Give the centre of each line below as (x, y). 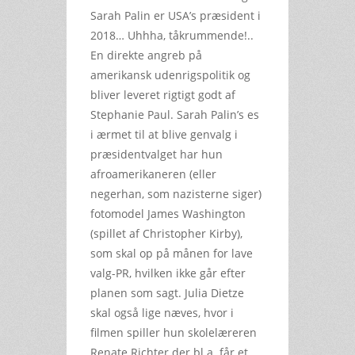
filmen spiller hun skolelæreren (174, 332)
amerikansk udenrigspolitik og (170, 74)
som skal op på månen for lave (172, 253)
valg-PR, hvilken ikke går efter (168, 273)
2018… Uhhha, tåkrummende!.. (172, 35)
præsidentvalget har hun (157, 154)
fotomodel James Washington (168, 213)
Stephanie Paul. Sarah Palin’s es (175, 114)
